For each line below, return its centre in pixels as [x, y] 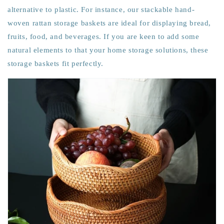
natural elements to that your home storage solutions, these [108, 50]
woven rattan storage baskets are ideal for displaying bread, [109, 23]
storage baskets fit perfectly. [57, 63]
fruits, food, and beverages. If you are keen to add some [103, 36]
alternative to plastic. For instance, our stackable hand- [101, 9]
